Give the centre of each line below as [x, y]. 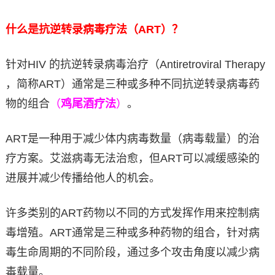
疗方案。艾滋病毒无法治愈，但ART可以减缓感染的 [132, 159]
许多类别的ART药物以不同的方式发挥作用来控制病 [132, 213]
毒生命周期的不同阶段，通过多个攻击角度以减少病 [132, 253]
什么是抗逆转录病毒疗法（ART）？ [94, 30]
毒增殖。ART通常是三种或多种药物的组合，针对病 [132, 233]
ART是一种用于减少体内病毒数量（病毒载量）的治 [132, 139]
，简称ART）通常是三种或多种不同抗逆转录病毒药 [132, 84]
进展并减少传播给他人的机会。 [83, 178]
